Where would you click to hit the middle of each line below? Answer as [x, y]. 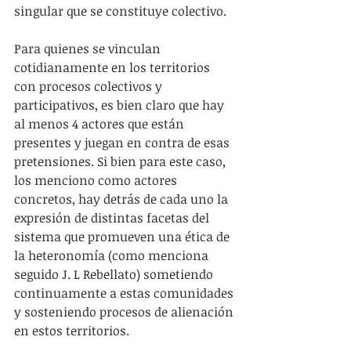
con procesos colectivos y [90, 86]
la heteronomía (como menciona [113, 255]
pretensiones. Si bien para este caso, [121, 161]
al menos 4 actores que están [101, 123]
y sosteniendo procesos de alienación [125, 311]
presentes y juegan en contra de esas [123, 142]
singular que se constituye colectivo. [120, 11]
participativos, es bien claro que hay [121, 105]
